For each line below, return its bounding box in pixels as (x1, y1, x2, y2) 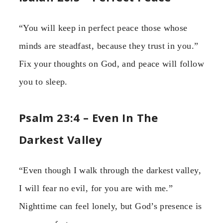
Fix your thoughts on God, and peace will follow (19, 58, 204, 69)
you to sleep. (19, 76, 68, 87)
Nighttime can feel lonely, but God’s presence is (19, 201, 202, 212)
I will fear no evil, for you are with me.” (19, 183, 173, 194)
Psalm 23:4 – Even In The (19, 110, 158, 125)
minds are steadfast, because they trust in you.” (19, 40, 199, 51)
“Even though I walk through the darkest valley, (19, 165, 201, 176)
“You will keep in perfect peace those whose (19, 22, 188, 33)
